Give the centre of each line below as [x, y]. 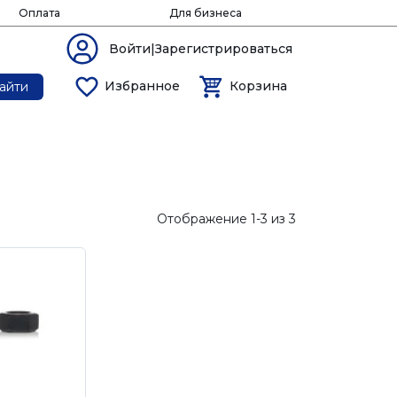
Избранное [143, 86]
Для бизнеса [205, 13]
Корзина [258, 86]
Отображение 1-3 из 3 [226, 218]
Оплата [39, 13]
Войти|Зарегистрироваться [201, 49]
